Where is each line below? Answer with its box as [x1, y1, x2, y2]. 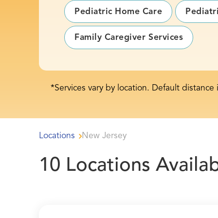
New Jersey [82, 131, 127, 140]
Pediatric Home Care [74, 7, 163, 16]
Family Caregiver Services [74, 34, 183, 42]
